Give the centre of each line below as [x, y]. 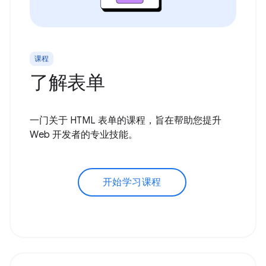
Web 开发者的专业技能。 [84, 135]
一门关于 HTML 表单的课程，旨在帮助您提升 [126, 121]
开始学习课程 [132, 183]
